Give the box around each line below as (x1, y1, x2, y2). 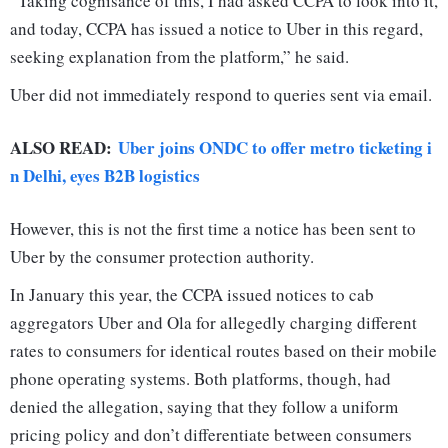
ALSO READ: (10, 135, 118, 161)
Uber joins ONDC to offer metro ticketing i (118, 135, 432, 161)
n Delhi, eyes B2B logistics (10, 163, 200, 189)
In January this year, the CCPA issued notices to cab (10, 283, 374, 307)
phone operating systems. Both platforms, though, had (10, 367, 391, 391)
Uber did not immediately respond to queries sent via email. (10, 83, 432, 107)
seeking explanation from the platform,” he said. (10, 45, 349, 69)
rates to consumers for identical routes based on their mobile (10, 339, 437, 363)
